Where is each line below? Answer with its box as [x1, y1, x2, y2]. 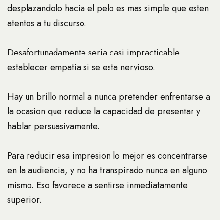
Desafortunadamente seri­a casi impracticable [7, 46, 180, 59]
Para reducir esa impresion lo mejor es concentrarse [7, 149, 207, 163]
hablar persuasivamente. [7, 120, 100, 133]
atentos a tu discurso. [7, 17, 86, 30]
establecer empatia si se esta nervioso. [7, 61, 155, 74]
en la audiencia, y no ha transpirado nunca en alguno [7, 164, 207, 177]
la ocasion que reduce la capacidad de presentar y [7, 105, 200, 118]
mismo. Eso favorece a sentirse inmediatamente [7, 179, 188, 192]
